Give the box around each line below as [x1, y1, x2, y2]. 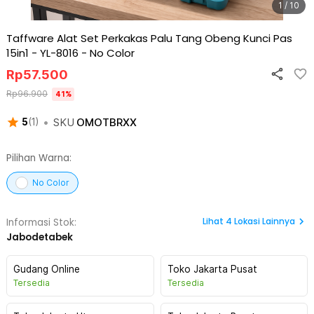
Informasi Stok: [6, 216, 76, 229]
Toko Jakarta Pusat [167, 264, 257, 275]
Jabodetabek [6, 231, 73, 244]
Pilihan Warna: [6, 151, 71, 165]
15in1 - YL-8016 [6, 46, 78, 60]
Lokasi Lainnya [234, 215, 295, 227]
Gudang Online [13, 264, 80, 275]
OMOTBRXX [76, 116, 137, 129]
